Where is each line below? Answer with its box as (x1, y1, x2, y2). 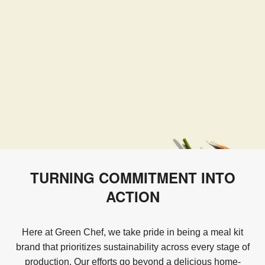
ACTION (105, 186, 160, 206)
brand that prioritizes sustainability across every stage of (15, 242, 250, 252)
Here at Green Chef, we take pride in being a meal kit (22, 227, 243, 237)
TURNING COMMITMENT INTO (30, 167, 235, 188)
